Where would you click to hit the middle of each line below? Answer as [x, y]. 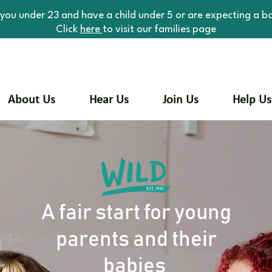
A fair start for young [136, 213]
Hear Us [109, 100]
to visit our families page [159, 29]
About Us [32, 100]
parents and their [136, 240]
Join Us [181, 100]
